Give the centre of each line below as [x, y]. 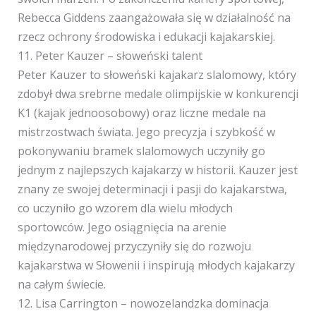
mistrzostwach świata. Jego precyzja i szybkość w [146, 132]
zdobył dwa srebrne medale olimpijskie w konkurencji [158, 94]
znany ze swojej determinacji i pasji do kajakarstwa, [152, 189]
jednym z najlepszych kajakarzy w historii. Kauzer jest [157, 170]
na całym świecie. [61, 284]
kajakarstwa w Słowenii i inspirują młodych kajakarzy [156, 265]
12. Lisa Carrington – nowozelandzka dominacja [143, 303]
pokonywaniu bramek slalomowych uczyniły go [141, 151]
